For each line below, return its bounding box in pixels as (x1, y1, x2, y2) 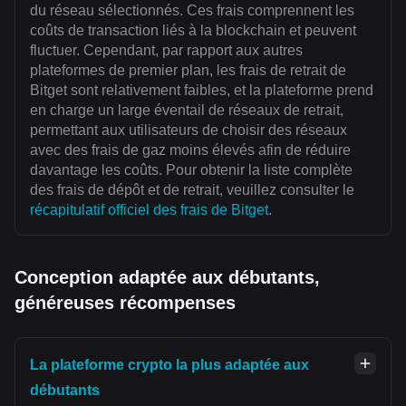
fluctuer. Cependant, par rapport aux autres (30, 43, 303, 59)
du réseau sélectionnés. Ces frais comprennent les (30, 3, 354, 19)
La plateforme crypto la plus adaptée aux (30, 357, 309, 373)
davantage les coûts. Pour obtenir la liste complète (30, 162, 353, 179)
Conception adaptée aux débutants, (14, 267, 320, 288)
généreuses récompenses (14, 293, 236, 314)
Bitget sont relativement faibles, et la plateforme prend (30, 82, 373, 99)
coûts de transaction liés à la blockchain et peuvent (30, 23, 356, 39)
